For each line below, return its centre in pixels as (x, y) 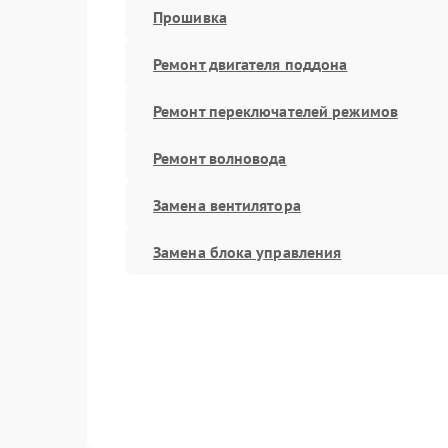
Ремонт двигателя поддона (250, 63)
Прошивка (190, 16)
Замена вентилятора (227, 204)
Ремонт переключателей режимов (275, 110)
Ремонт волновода (220, 157)
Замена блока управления (247, 251)
